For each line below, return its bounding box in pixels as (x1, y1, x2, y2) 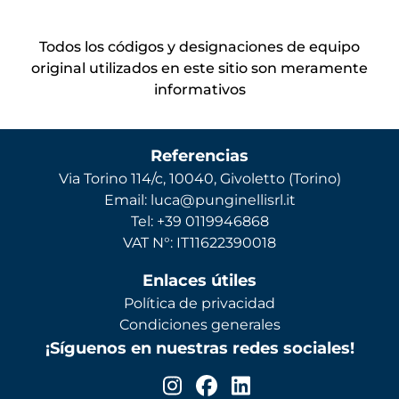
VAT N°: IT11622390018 (123, 233, 276, 251)
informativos (153, 80, 246, 98)
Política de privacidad (124, 294, 275, 312)
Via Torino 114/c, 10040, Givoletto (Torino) (58, 169, 341, 187)
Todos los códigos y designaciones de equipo (39, 37, 360, 55)
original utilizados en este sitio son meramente (31, 59, 368, 77)
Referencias (151, 145, 248, 166)
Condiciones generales (118, 315, 281, 333)
